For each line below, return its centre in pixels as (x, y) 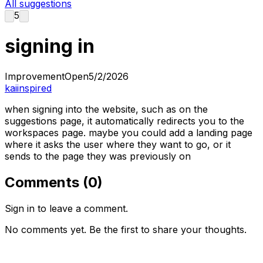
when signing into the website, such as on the (106, 109)
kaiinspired (28, 88)
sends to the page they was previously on (98, 156)
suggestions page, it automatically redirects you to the (124, 121)
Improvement (35, 76)
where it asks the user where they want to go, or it (118, 144)
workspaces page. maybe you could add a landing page (129, 132)
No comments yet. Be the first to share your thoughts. (126, 229)
